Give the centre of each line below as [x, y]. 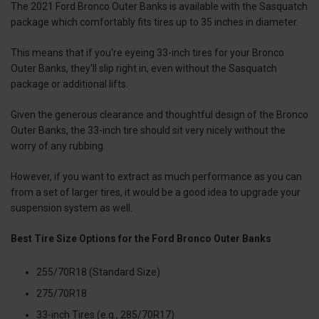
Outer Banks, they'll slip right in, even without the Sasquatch [144, 69]
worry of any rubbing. [58, 146]
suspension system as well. [72, 208]
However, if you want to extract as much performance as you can [156, 177]
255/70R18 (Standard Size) [99, 272]
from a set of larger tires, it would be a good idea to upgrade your [156, 193]
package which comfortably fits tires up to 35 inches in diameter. [155, 22]
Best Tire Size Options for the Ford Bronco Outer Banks [141, 239]
